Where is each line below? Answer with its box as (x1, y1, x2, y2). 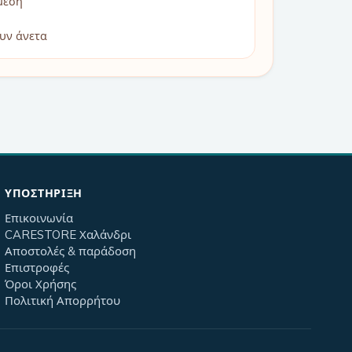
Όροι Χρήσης (5, 276, 76, 291)
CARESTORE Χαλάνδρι (5, 226, 131, 242)
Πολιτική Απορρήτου (5, 292, 120, 308)
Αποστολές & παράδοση (5, 243, 136, 258)
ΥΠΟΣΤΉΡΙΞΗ (5, 185, 83, 200)
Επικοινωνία (5, 210, 73, 225)
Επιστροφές (5, 259, 69, 275)
